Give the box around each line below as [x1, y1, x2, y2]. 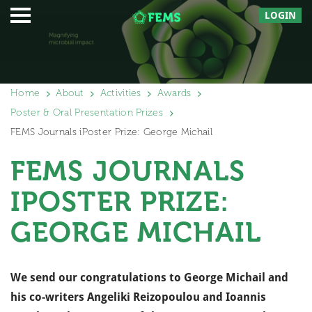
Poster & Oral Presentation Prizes [10, 107, 163, 118]
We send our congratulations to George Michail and [10, 271, 288, 284]
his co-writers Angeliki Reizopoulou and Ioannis [10, 290, 266, 304]
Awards [157, 87, 192, 99]
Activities [100, 87, 141, 99]
